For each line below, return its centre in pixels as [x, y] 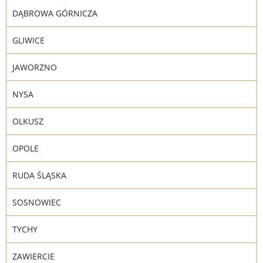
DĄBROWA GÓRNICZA [55, 13]
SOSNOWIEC [37, 202]
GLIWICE [28, 40]
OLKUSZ [28, 121]
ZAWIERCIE [33, 256]
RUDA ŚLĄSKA [39, 175]
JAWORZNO [35, 67]
